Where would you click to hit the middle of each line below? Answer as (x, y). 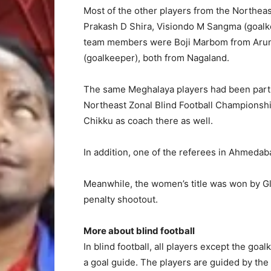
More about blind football (139, 231)
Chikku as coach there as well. (148, 121)
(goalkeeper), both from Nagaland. (156, 58)
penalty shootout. (121, 199)
